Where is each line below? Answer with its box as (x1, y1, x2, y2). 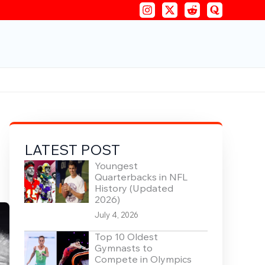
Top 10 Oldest (94, 231, 158, 243)
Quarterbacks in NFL (94, 171, 188, 183)
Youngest (94, 160, 138, 172)
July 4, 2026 (94, 210, 138, 220)
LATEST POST (24, 141, 120, 159)
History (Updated (94, 182, 173, 195)
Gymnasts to (94, 242, 153, 254)
